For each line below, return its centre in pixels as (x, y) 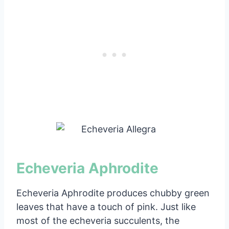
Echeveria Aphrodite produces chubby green (113, 193)
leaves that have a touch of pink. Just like (106, 207)
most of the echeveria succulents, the (98, 220)
